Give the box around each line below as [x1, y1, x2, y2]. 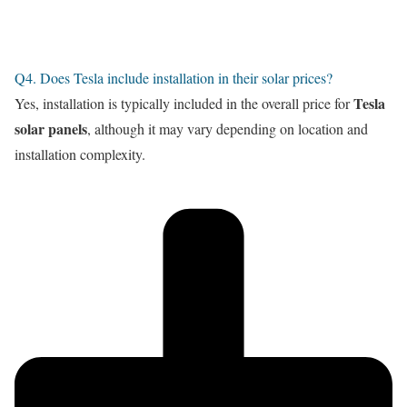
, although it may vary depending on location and [87, 118, 368, 138]
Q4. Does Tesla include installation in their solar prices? [15, 67, 333, 87]
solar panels [15, 117, 87, 139]
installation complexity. [15, 144, 145, 164]
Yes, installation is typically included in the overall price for [15, 93, 353, 113]
